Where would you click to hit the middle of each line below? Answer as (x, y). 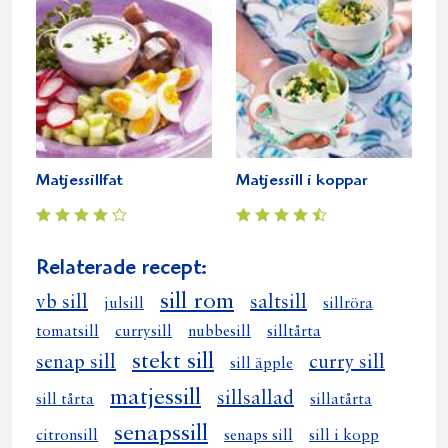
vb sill (62, 302)
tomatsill (67, 331)
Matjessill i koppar (301, 181)
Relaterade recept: (121, 268)
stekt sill (173, 361)
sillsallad (255, 398)
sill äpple (261, 363)
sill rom (197, 301)
